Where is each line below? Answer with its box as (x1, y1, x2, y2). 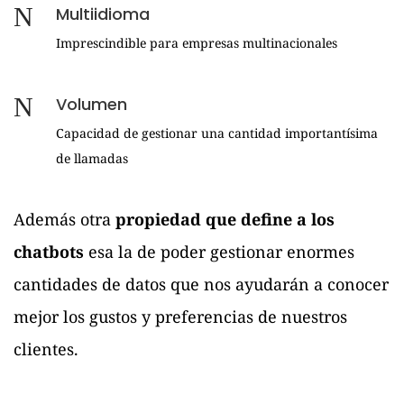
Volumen (56, 93, 127, 116)
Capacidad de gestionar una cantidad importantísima (56, 124, 378, 142)
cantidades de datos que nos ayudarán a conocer (14, 273, 389, 296)
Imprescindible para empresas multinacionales (56, 34, 337, 52)
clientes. (14, 338, 78, 361)
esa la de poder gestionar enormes (84, 241, 354, 263)
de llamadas (56, 150, 128, 168)
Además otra (14, 208, 115, 231)
